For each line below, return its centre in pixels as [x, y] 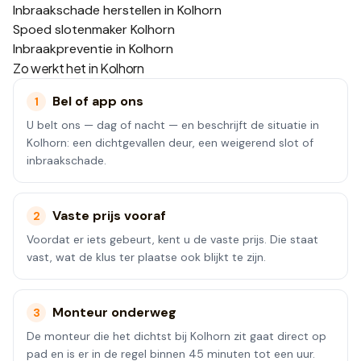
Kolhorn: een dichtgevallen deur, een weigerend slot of [170, 143]
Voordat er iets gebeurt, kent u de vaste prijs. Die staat [172, 239]
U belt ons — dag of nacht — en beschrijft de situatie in [173, 125]
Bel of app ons [98, 101]
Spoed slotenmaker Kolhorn [94, 29]
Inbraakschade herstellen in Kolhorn [117, 10]
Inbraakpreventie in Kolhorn [93, 49]
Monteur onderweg [114, 312]
